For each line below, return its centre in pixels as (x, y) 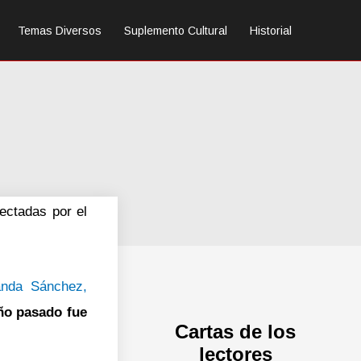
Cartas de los (236, 331)
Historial (271, 30)
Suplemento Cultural (176, 30)
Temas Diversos (60, 30)
